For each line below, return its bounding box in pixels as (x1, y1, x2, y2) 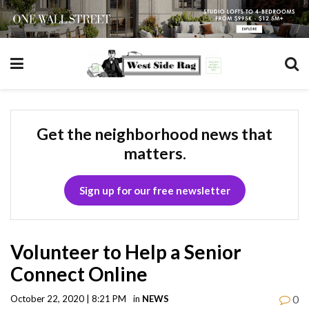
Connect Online (10, 261, 148, 286)
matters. (123, 143, 186, 163)
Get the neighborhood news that (37, 123, 272, 143)
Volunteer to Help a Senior (10, 239, 241, 263)
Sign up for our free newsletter (79, 183, 230, 197)
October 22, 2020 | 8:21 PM (10, 292, 126, 304)
